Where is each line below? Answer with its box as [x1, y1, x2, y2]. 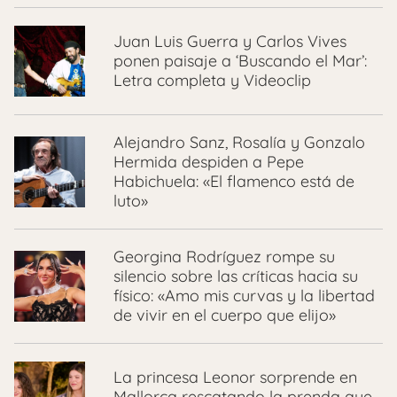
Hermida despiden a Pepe [113, 152, 304, 173]
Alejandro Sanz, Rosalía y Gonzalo [113, 132, 365, 153]
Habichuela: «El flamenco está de [113, 171, 354, 192]
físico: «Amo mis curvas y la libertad [113, 285, 375, 307]
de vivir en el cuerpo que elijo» [113, 305, 336, 326]
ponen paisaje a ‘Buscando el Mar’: [113, 51, 367, 72]
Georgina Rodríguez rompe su [113, 246, 335, 268]
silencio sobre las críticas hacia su [113, 266, 358, 287]
